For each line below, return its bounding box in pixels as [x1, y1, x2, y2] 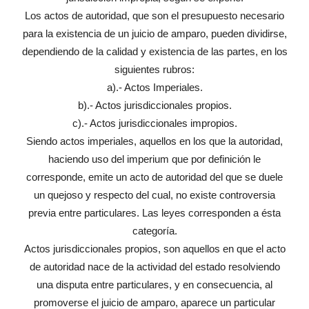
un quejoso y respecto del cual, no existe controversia [34, 189, 275, 201]
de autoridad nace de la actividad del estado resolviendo [29, 261, 280, 273]
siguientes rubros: [114, 63, 195, 76]
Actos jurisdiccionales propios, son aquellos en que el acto [23, 243, 286, 255]
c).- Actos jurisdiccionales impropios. [72, 117, 237, 130]
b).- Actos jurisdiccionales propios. [77, 99, 232, 112]
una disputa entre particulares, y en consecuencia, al [37, 279, 272, 291]
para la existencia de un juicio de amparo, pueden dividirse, [22, 28, 287, 40]
